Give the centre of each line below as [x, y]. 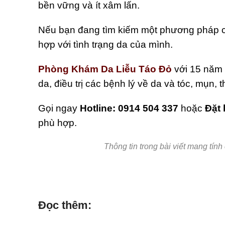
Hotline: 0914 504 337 [129, 108]
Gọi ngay [59, 108]
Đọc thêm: [65, 205]
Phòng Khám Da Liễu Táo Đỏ [106, 69]
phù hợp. [58, 123]
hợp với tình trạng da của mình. [105, 45]
